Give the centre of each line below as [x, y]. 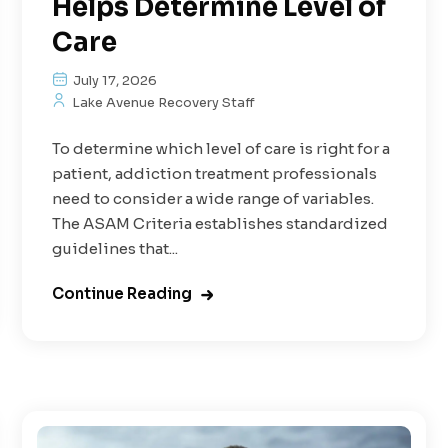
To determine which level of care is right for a [221, 148]
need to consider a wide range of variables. [213, 198]
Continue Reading [122, 293]
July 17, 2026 [114, 80]
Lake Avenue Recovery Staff [162, 102]
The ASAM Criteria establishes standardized [220, 223]
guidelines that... [115, 248]
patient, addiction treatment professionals [215, 173]
